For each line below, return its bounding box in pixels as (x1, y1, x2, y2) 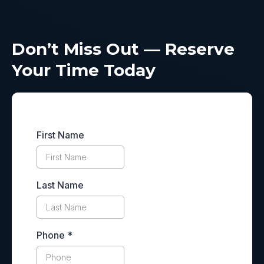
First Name (37, 129, 84, 141)
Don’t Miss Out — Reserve (12, 39, 235, 59)
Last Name (37, 179, 84, 191)
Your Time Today (12, 60, 156, 80)
